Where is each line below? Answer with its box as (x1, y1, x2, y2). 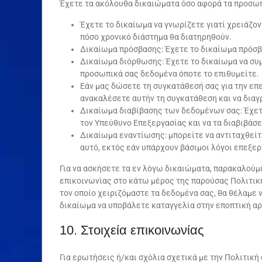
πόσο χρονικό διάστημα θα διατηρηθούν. (80, 32, 232, 42)
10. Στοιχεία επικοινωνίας (60, 223, 204, 237)
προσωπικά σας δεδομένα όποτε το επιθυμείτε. (80, 69, 259, 78)
